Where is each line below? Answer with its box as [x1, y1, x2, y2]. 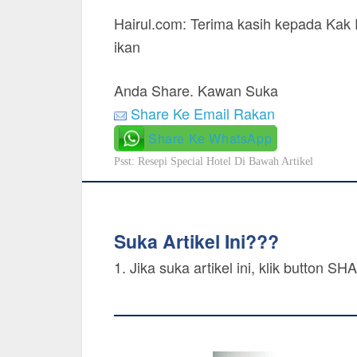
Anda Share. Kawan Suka [114, 80, 278, 100]
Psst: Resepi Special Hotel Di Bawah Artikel [114, 155, 313, 167]
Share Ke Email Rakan [131, 103, 275, 124]
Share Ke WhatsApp [148, 129, 273, 147]
